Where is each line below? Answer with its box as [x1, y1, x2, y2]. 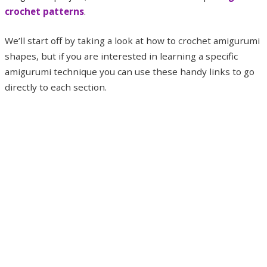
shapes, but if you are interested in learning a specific [5, 50, 238, 63]
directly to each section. [5, 81, 107, 94]
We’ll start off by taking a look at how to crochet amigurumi [5, 35, 260, 47]
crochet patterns [5, 5, 84, 17]
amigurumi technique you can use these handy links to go [5, 66, 254, 78]
